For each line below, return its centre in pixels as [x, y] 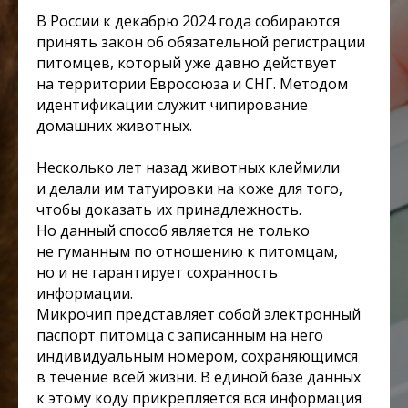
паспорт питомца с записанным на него [180, 335]
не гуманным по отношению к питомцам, [187, 251]
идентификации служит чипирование [172, 105]
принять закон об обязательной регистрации [201, 42]
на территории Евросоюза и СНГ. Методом [192, 84]
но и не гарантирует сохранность [157, 272]
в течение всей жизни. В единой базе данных [199, 377]
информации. [85, 293]
